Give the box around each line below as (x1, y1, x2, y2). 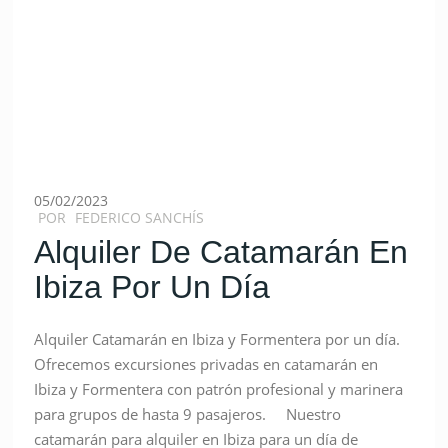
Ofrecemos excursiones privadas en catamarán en (34, 354, 379, 375)
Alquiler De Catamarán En (34, 234, 409, 271)
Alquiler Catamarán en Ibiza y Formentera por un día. (34, 329, 409, 350)
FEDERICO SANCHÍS (75, 208, 205, 228)
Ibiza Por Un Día (34, 269, 271, 306)
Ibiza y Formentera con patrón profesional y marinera (34, 379, 404, 400)
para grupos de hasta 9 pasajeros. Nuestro (34, 404, 342, 425)
